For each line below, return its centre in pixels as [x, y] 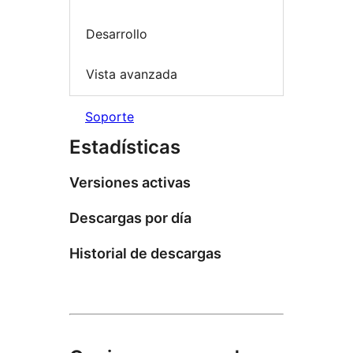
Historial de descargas [145, 253]
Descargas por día [130, 217]
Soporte [110, 116]
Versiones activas [130, 182]
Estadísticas [125, 147]
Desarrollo [117, 33]
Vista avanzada [132, 74]
